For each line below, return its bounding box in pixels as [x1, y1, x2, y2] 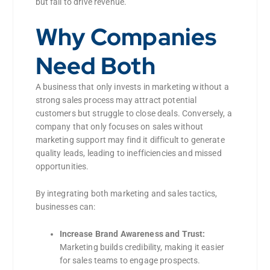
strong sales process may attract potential [35, 95, 197, 105]
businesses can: [35, 202, 96, 212]
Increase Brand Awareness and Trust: [59, 228, 206, 239]
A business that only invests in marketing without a [35, 82, 229, 92]
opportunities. [35, 162, 89, 172]
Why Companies [35, 21, 217, 53]
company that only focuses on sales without [35, 122, 204, 132]
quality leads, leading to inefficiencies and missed [35, 148, 222, 159]
